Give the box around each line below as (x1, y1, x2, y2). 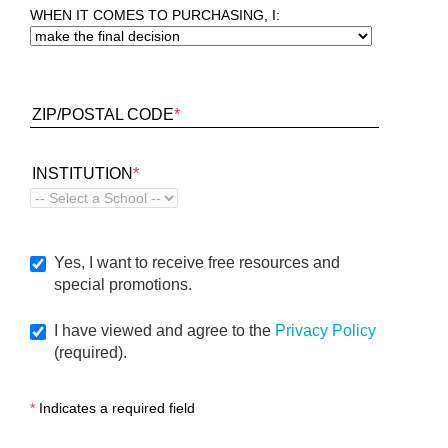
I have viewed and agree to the (54, 322, 275, 340)
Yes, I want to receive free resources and (54, 254, 340, 272)
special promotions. (54, 276, 192, 294)
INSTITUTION (32, 165, 133, 183)
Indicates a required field (35, 400, 195, 417)
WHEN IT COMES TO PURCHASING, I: (30, 7, 280, 24)
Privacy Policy (275, 322, 376, 340)
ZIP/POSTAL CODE (32, 106, 174, 124)
